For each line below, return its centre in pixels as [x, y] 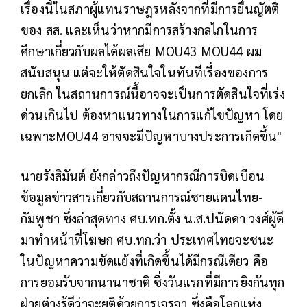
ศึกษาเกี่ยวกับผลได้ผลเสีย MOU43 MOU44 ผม [142, 51]
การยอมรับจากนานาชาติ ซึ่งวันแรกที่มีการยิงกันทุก [153, 282]
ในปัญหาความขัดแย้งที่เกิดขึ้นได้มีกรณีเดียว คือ [145, 261]
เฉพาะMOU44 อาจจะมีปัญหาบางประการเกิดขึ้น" [151, 136]
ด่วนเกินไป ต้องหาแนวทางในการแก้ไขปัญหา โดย [152, 115]
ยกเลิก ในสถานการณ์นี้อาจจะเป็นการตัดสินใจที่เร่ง [153, 94]
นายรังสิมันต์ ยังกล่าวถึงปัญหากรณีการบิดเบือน [143, 176]
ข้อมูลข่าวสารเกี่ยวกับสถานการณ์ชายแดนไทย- [142, 197]
